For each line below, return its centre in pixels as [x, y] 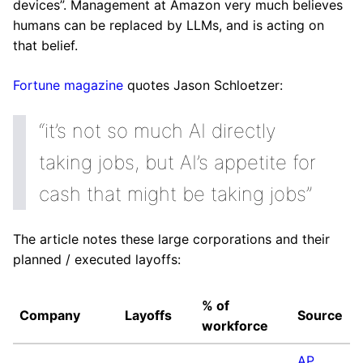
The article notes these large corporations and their [171, 239]
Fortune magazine [68, 85]
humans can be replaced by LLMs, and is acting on [169, 25]
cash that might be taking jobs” [175, 194]
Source [320, 315]
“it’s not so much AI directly [158, 131]
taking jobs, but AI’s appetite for [177, 162]
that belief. [45, 45]
